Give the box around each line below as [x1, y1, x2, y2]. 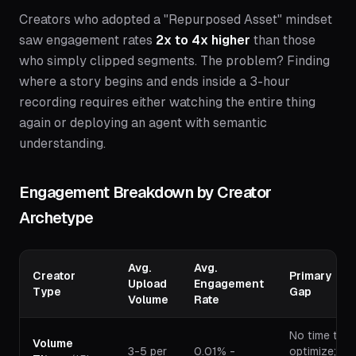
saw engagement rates [19, 33, 156, 48]
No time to [289, 329, 345, 342]
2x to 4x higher [156, 33, 250, 48]
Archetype [19, 209, 94, 227]
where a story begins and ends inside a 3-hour [19, 74, 290, 90]
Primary [289, 269, 331, 283]
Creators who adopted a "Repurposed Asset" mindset [19, 12, 332, 28]
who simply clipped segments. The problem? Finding [19, 53, 330, 69]
